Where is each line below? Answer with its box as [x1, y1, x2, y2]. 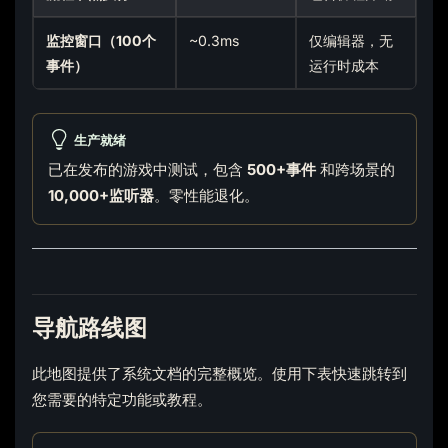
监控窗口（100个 [46, 32, 157, 49]
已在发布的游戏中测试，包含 [47, 160, 247, 179]
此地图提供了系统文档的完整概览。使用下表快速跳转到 [31, 363, 407, 383]
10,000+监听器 [47, 186, 154, 205]
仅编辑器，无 [309, 32, 394, 49]
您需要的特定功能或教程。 [31, 389, 212, 409]
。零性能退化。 [153, 186, 259, 205]
